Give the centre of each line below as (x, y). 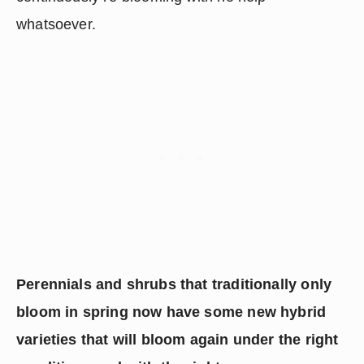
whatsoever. (56, 24)
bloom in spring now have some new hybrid (171, 312)
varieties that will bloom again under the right (178, 340)
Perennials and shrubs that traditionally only (174, 284)
